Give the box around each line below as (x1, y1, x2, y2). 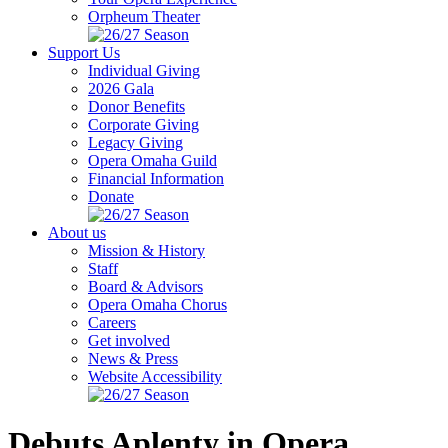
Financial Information (88, 170, 224, 187)
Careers (88, 314, 136, 331)
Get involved (88, 332, 170, 349)
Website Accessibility (88, 368, 222, 385)
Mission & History (88, 242, 205, 259)
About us (48, 224, 106, 241)
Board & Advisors (88, 278, 203, 295)
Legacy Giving (88, 134, 183, 151)
